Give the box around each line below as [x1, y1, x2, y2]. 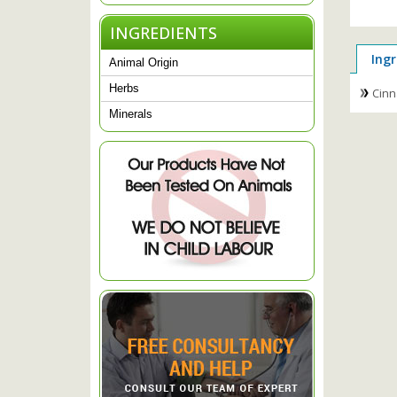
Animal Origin [109, 55, 178, 69]
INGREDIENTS [110, 21, 217, 43]
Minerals [109, 106, 152, 121]
